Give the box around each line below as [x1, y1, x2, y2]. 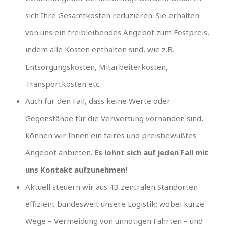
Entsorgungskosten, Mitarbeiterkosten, [25, 61, 168, 72]
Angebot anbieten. [25, 147, 94, 157]
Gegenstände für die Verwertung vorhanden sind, [25, 112, 203, 123]
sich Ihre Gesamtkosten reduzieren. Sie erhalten [25, 10, 199, 20]
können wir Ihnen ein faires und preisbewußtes [25, 130, 196, 140]
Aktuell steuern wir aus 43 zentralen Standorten [25, 181, 198, 192]
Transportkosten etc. [25, 78, 101, 89]
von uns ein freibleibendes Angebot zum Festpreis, [25, 27, 209, 37]
